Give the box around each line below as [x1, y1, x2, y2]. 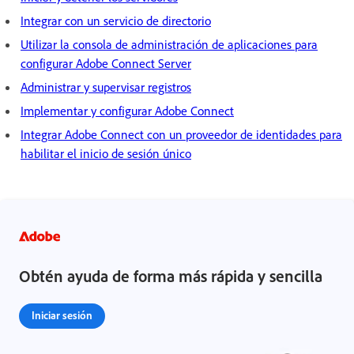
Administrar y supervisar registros [21, 78, 191, 95]
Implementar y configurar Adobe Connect [21, 102, 234, 119]
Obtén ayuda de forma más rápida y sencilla [19, 265, 322, 286]
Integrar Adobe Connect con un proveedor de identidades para [21, 126, 342, 142]
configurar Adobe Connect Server [21, 55, 191, 71]
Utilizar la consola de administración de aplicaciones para [21, 36, 318, 52]
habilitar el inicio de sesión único [21, 145, 191, 161]
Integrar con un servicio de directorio [21, 12, 211, 28]
